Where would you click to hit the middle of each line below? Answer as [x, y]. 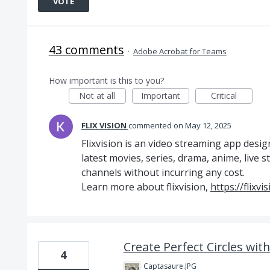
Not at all [97, 96]
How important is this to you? [106, 80]
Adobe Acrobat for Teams [180, 51]
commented [151, 125]
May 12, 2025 [208, 125]
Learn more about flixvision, [146, 187]
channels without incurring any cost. [163, 172]
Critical [224, 96]
